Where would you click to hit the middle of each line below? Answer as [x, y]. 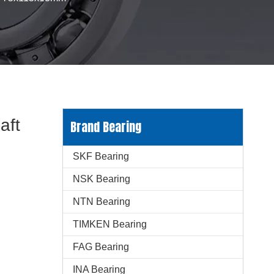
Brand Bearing [106, 127]
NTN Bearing [102, 202]
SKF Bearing [101, 156]
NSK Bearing [102, 179]
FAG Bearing [101, 247]
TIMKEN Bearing [110, 224]
